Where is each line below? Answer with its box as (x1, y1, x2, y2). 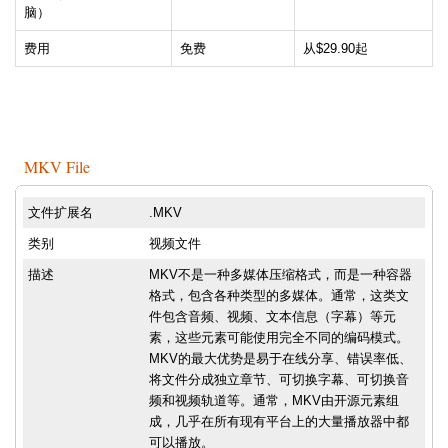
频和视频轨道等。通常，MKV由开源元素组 (149, 393, 399, 409)
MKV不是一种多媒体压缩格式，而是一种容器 (149, 267, 412, 283)
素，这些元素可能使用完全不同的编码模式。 (149, 330, 409, 346)
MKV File (24, 156, 90, 178)
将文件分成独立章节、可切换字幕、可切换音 (149, 372, 409, 388)
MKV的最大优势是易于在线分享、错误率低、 (149, 351, 412, 367)
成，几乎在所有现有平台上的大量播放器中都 (149, 414, 409, 430)
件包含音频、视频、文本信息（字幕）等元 (149, 309, 396, 325)
